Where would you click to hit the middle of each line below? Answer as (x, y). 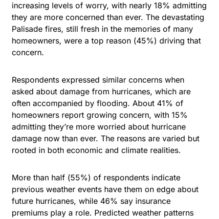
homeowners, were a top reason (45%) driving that (106, 41)
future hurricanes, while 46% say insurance (91, 201)
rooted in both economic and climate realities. (98, 150)
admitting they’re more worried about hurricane (99, 127)
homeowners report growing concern (80, 115)
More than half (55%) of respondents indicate (96, 178)
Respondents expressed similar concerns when (98, 80)
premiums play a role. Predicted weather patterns (103, 213)
